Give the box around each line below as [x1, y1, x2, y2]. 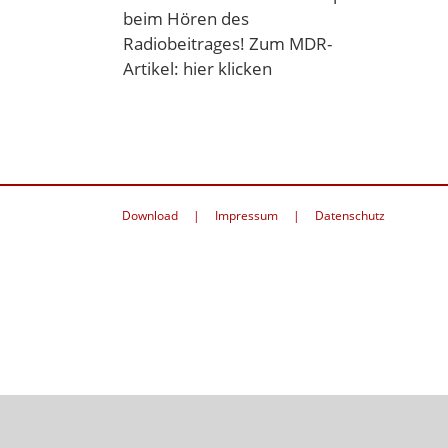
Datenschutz [315, 207, 385, 224]
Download [122, 207, 178, 224]
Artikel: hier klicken [123, 57, 272, 80]
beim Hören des [123, 7, 249, 30]
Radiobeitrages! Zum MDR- [123, 32, 332, 55]
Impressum [215, 207, 278, 224]
